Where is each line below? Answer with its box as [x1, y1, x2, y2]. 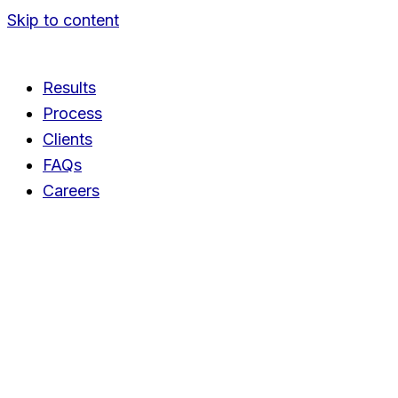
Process [43, 104, 102, 123]
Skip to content [7, 11, 119, 29]
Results [43, 78, 96, 97]
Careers [43, 181, 99, 200]
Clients [43, 130, 92, 148]
